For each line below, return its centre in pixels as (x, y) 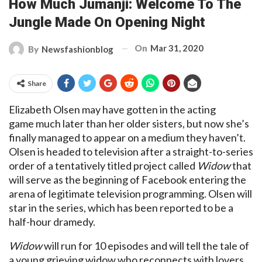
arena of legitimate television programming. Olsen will (130, 193)
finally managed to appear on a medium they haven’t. (127, 137)
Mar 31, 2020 (177, 48)
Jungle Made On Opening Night (107, 22)
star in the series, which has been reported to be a (121, 207)
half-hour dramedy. (52, 221)
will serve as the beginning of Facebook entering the (127, 179)
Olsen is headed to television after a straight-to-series (131, 151)
